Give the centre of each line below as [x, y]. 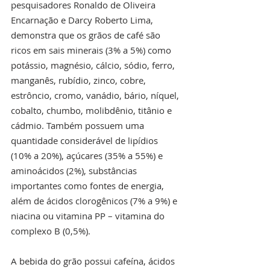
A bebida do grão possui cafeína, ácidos [94, 261]
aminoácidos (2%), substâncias [75, 170]
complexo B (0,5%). [51, 231]
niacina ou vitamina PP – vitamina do [89, 215]
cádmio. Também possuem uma [79, 125]
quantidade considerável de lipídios [86, 140]
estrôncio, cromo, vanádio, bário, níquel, [96, 95]
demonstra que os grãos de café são [87, 35]
